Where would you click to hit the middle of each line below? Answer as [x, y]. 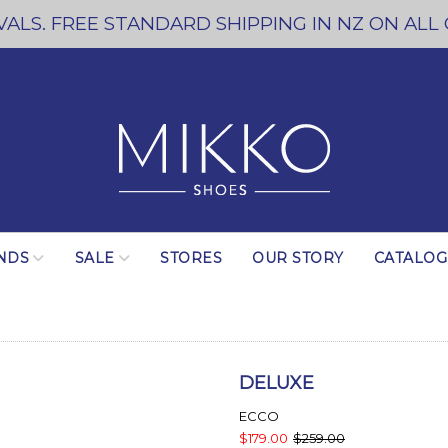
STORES [191, 258]
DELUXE [276, 383]
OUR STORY [298, 258]
